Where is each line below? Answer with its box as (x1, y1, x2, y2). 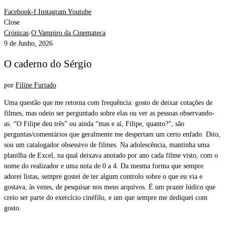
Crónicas (4, 29, 29, 37)
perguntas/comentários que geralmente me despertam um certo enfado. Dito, (4, 130, 220, 138)
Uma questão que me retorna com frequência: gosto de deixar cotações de (4, 98, 212, 106)
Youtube (68, 8, 91, 16)
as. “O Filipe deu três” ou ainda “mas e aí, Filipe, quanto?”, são (4, 120, 184, 128)
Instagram (38, 8, 66, 16)
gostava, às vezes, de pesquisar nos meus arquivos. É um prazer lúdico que (4, 183, 215, 191)
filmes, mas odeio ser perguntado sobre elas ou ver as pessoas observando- (4, 109, 214, 117)
